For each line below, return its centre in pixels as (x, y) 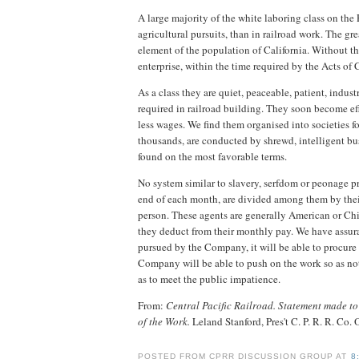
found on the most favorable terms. (212, 156)
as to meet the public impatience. (209, 278)
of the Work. (164, 321)
